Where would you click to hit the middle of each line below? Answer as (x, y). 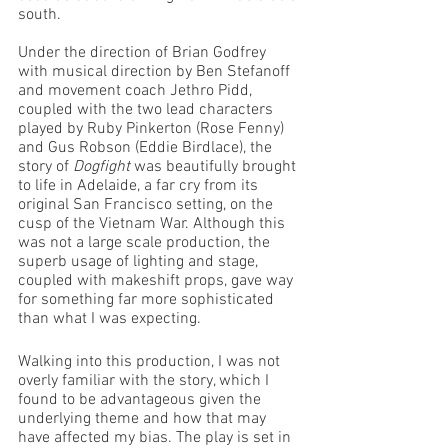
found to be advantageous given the (141, 400)
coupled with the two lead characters (147, 110)
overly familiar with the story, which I (145, 381)
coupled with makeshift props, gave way (157, 281)
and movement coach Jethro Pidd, (137, 91)
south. (39, 15)
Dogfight (101, 167)
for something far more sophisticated (148, 300)
